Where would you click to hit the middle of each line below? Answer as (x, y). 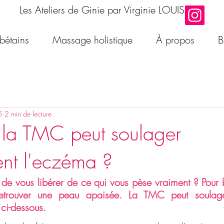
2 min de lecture (28, 113)
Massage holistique (92, 40)
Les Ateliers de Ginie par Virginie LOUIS (102, 10)
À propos (175, 40)
